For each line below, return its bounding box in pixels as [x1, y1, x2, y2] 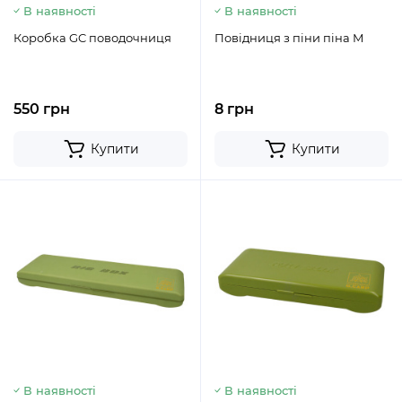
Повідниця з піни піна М [214, 31, 364, 45]
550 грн [13, 100, 70, 118]
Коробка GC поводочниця [13, 31, 171, 45]
